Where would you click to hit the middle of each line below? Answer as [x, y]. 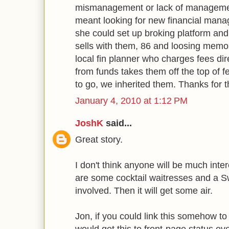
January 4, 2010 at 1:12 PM [131, 100]
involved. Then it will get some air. [144, 190]
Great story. [99, 139]
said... [118, 123]
